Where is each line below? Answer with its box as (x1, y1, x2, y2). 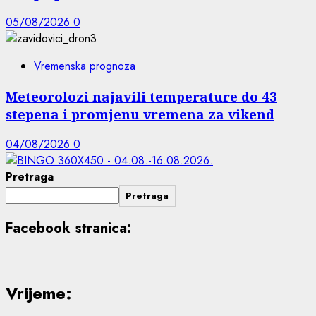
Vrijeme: (6, 280, 72, 305)
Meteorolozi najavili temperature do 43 (6, 87, 277, 106)
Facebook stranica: (6, 218, 131, 239)
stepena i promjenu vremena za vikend (6, 105, 274, 123)
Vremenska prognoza (34, 58, 135, 75)
